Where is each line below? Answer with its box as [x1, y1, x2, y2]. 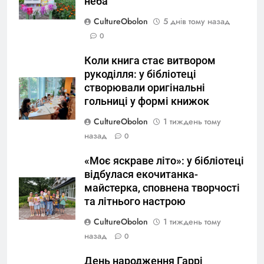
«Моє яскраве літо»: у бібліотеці [84, 155, 244, 167]
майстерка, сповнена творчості [84, 182, 240, 194]
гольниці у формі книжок [84, 95, 209, 108]
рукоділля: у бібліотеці [84, 68, 196, 81]
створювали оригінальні [84, 82, 205, 94]
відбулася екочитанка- [84, 169, 198, 181]
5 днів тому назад [163, 15, 230, 28]
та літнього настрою [84, 196, 186, 208]
